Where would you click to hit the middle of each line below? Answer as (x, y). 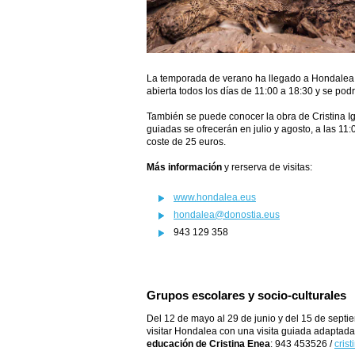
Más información (184, 168)
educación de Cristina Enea (208, 344)
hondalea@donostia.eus (227, 215)
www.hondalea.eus (215, 198)
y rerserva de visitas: (267, 168)
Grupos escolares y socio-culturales (246, 296)
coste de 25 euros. (186, 141)
